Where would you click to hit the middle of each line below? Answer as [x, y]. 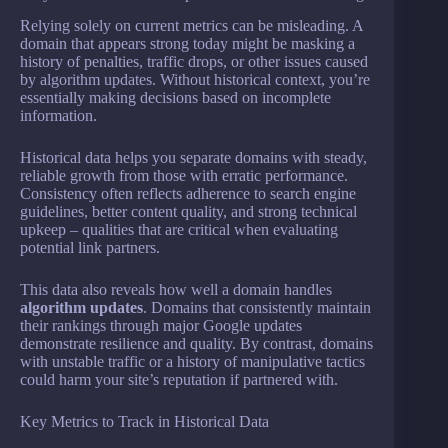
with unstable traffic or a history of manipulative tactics [192, 362]
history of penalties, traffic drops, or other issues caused [194, 62]
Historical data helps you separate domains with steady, [193, 158]
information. [58, 116]
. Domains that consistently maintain [257, 308]
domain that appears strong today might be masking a [187, 44]
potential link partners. [90, 248]
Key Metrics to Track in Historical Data [144, 422]
